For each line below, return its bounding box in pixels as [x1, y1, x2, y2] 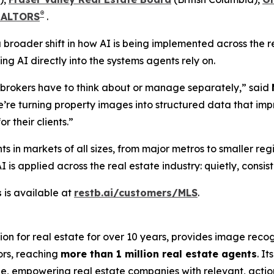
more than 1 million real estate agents [61, 247, 257, 260]
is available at [2, 186, 74, 199]
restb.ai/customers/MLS [74, 186, 198, 199]
